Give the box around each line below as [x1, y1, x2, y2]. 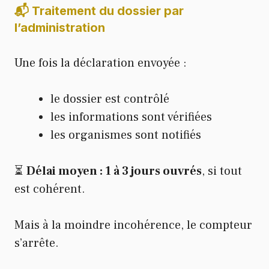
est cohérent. [14, 181, 85, 198]
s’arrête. [14, 235, 59, 252]
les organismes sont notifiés [50, 127, 201, 144]
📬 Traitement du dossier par [14, 4, 184, 19]
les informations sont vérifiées [50, 109, 212, 125]
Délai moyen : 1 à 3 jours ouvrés [26, 163, 202, 180]
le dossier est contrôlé [50, 91, 169, 107]
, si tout [202, 163, 242, 180]
